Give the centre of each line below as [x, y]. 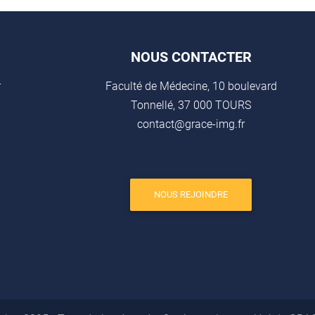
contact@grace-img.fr [191, 124]
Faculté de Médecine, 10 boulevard [191, 86]
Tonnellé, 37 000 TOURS [191, 105]
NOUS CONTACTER [191, 57]
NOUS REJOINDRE [191, 195]
